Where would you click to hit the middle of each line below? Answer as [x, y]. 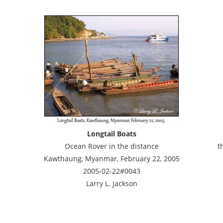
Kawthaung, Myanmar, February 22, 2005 [111, 159]
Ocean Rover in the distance [111, 146]
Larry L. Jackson [111, 183]
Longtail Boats [111, 134]
